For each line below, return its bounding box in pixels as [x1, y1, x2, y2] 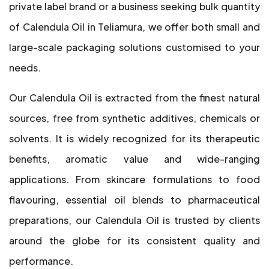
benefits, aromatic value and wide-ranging [9, 153, 260, 165]
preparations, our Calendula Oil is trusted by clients [9, 214, 260, 226]
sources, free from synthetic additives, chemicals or [9, 112, 260, 124]
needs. [9, 61, 41, 74]
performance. [9, 255, 73, 267]
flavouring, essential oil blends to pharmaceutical [9, 193, 260, 206]
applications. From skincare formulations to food [9, 173, 260, 186]
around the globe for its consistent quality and [9, 234, 260, 247]
